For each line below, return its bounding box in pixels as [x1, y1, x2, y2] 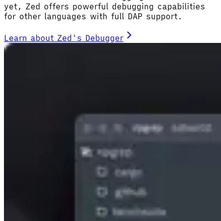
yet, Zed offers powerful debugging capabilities [4, 1, 205, 11]
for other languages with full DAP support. [4, 11, 183, 21]
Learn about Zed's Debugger [4, 33, 123, 43]
